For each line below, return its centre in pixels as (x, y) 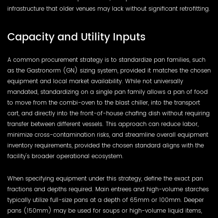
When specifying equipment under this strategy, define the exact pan (105, 178)
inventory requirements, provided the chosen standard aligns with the (106, 146)
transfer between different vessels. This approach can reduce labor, (103, 124)
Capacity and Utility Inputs (76, 37)
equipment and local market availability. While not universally (95, 82)
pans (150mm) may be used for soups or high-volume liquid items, (105, 210)
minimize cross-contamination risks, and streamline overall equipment (108, 135)
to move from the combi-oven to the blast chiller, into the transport (104, 103)
